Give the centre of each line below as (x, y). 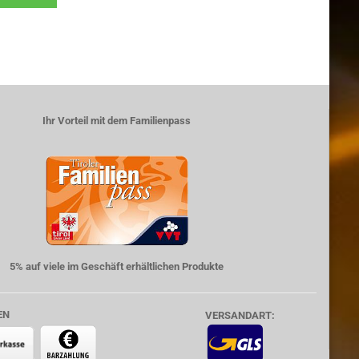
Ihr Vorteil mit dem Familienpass (117, 121)
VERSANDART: (240, 315)
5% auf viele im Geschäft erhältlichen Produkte (117, 266)
